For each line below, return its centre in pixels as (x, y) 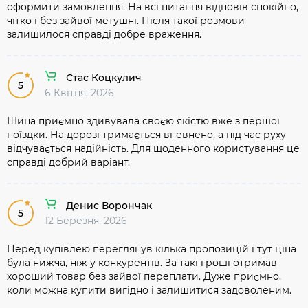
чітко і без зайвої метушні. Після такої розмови (126, 20)
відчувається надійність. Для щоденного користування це (153, 148)
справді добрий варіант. (68, 162)
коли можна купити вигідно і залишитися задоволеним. (149, 290)
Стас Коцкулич (104, 77)
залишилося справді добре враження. (104, 34)
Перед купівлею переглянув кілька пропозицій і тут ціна (152, 249)
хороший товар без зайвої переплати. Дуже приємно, (144, 276)
